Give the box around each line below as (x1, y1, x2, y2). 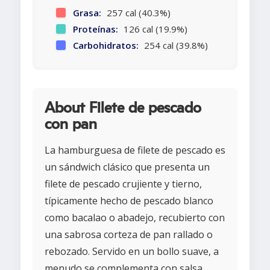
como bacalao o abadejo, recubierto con (45, 211, 225, 225)
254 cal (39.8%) (142, 39, 208, 52)
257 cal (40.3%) (104, 7, 171, 19)
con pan (45, 117, 97, 133)
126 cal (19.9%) (121, 23, 187, 36)
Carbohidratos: (73, 39, 139, 52)
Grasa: (73, 7, 101, 19)
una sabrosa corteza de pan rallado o (45, 228, 213, 242)
